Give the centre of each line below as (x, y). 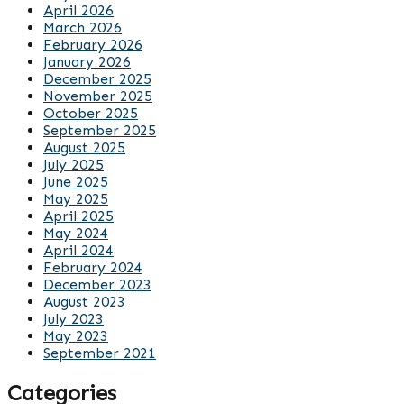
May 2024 (76, 233)
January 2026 (87, 61)
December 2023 (97, 284)
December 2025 (97, 78)
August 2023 (84, 301)
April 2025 (78, 216)
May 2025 (76, 198)
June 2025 (76, 181)
